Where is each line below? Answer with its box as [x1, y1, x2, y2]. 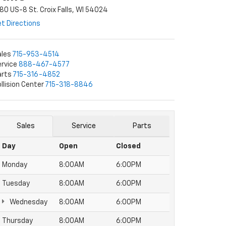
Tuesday [2, 180, 30, 187]
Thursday [2, 217, 33, 224]
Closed [116, 143, 141, 150]
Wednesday [8, 199, 47, 206]
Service [71, 123, 96, 130]
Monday [2, 161, 27, 168]
